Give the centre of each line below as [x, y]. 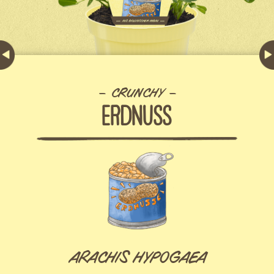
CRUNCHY [137, 95]
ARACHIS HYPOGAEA [137, 260]
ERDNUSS [137, 115]
